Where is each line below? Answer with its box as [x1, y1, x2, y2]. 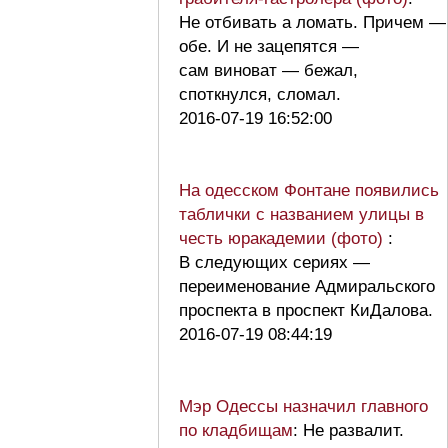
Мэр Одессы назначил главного [179, 396, 428, 416]
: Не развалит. [293, 420, 404, 440]
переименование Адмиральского [179, 276, 435, 296]
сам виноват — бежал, [179, 60, 358, 80]
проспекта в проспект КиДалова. [179, 300, 443, 320]
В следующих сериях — [179, 252, 370, 272]
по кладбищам [179, 420, 293, 440]
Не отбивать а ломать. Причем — [179, 12, 446, 32]
